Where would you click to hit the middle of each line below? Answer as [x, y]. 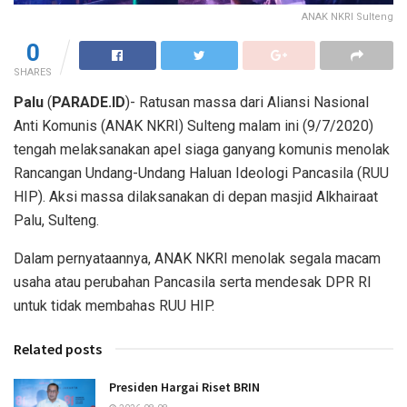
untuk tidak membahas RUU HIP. [114, 305]
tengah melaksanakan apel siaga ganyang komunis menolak [202, 149]
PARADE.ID [89, 102]
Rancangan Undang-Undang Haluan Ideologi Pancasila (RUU [201, 173]
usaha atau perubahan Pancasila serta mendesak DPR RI [193, 282]
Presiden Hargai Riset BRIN [184, 387]
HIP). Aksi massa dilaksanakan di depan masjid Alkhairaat [196, 196]
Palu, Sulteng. [56, 220]
